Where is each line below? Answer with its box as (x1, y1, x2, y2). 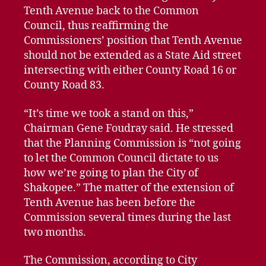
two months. (24, 225, 86, 239)
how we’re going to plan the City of (24, 166, 198, 180)
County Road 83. (24, 78, 104, 92)
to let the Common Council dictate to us (24, 151, 218, 165)
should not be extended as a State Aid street (24, 49, 241, 62)
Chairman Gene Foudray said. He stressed (24, 121, 233, 135)
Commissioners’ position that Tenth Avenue (24, 34, 242, 47)
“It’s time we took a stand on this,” (24, 106, 194, 121)
